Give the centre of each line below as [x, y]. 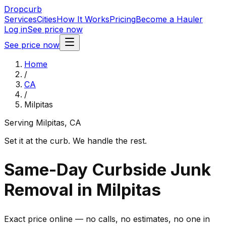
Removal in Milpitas [82, 190]
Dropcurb [23, 9]
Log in [16, 29]
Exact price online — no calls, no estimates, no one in [107, 219]
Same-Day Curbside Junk [107, 170]
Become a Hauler [169, 19]
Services [20, 19]
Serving [20, 123]
